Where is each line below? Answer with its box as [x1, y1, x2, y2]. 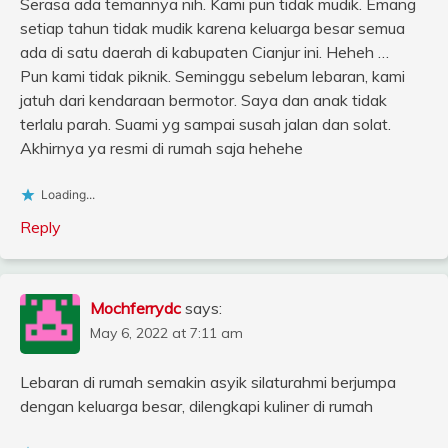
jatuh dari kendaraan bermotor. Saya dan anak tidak [20, 90, 387, 111]
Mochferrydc [90, 298, 181, 319]
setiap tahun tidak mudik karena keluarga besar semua [20, 18, 405, 39]
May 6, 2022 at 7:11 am [90, 324, 243, 343]
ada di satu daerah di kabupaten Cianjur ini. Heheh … [20, 42, 389, 63]
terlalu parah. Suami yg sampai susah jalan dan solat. [20, 114, 391, 135]
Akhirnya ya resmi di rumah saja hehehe [20, 138, 303, 159]
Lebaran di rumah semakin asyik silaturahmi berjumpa [20, 372, 396, 393]
